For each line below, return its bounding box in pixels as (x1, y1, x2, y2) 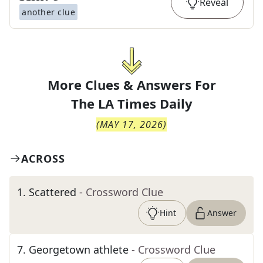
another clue (22, 6, 75, 18)
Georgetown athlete (29, 242, 129, 257)
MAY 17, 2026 (100, 118, 163, 131)
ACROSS (21, 151, 65, 166)
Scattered (29, 185, 76, 199)
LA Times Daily (97, 95, 193, 112)
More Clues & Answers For (47, 76, 216, 93)
